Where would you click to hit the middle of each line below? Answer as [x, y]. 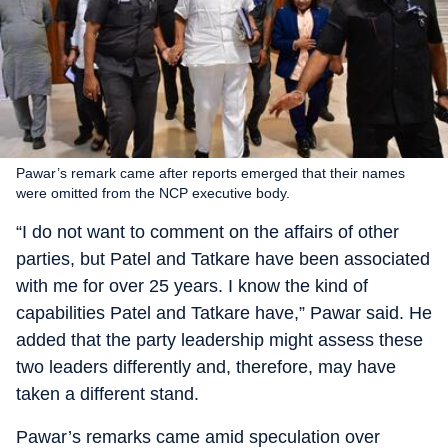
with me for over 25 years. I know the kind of [192, 286]
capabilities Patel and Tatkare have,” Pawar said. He [224, 313]
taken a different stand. [107, 394]
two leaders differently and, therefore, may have [206, 367]
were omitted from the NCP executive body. [153, 193]
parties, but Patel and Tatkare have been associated [223, 259]
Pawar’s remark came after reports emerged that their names [210, 173]
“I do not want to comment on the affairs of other [207, 232]
